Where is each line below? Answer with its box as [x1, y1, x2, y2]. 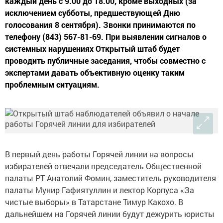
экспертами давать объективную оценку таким [5, 67, 185, 78]
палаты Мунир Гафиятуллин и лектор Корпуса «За [5, 185, 194, 196]
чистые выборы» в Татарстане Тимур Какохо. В [5, 197, 183, 208]
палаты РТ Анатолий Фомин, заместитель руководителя [5, 173, 216, 184]
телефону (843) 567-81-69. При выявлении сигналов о [5, 31, 207, 42]
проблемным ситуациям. [5, 79, 100, 90]
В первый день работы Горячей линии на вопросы [5, 149, 194, 160]
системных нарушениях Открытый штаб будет [5, 43, 180, 54]
